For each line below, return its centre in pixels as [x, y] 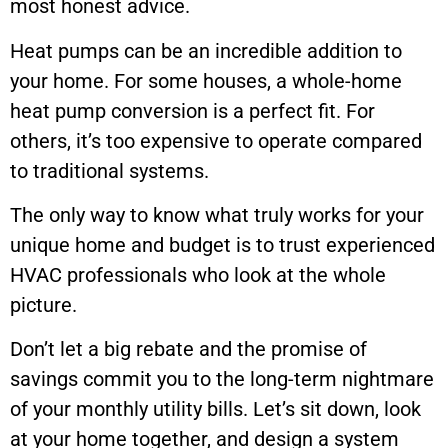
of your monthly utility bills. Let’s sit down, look [215, 409]
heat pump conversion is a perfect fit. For [192, 110]
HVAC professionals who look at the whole [198, 274]
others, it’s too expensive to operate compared [216, 140]
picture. [43, 304]
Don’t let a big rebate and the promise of [188, 349]
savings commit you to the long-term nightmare [222, 379]
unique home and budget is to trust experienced [222, 244]
